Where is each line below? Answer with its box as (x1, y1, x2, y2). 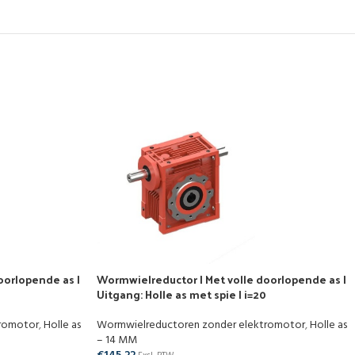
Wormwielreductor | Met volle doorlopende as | (97, 269, 346, 289)
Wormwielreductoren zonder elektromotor (97, 316, 305, 334)
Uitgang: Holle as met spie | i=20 (97, 284, 266, 304)
